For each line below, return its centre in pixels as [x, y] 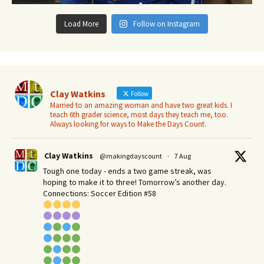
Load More [81, 24]
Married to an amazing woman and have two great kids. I [141, 105]
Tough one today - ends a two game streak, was [127, 171]
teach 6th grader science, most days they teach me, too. [139, 115]
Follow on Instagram [167, 24]
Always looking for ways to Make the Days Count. [128, 124]
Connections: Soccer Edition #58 [100, 194]
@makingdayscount [131, 156]
